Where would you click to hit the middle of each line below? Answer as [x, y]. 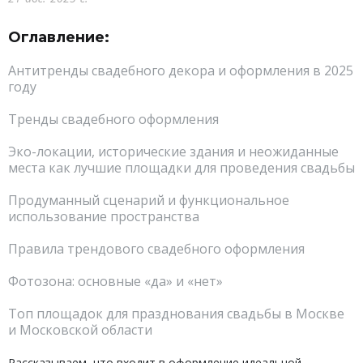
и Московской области [80, 330]
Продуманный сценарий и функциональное [149, 200]
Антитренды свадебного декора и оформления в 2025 [181, 70]
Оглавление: [59, 37]
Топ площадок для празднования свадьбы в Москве [176, 314]
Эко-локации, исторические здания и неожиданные [173, 152]
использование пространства [104, 216]
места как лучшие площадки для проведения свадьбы [181, 168]
